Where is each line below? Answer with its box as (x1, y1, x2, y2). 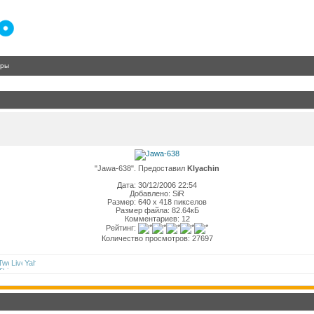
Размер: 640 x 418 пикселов (107, 198, 207, 206)
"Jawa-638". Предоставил (95, 164, 187, 172)
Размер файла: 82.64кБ (115, 206, 199, 214)
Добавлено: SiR (130, 189, 184, 198)
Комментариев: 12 (124, 214, 190, 223)
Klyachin (187, 164, 219, 172)
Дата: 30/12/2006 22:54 (117, 181, 197, 189)
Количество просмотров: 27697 (101, 234, 213, 243)
